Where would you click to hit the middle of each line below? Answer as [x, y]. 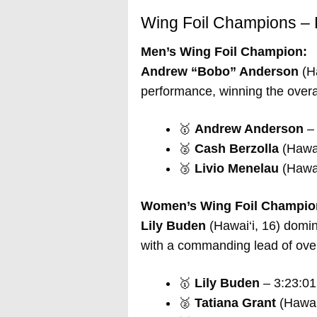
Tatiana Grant [235, 302]
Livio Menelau [236, 168]
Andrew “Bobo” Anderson [219, 71]
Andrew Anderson [249, 128]
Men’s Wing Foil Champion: [224, 51]
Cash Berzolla [236, 148]
